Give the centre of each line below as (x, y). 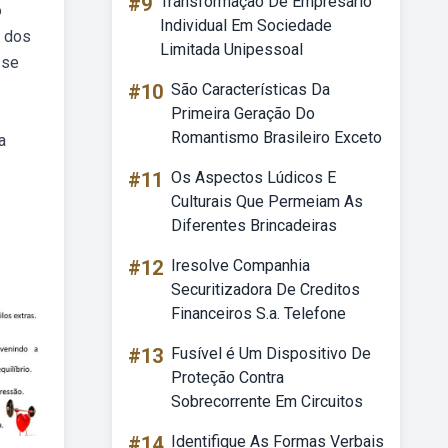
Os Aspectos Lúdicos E (253, 177)
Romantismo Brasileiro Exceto (276, 137)
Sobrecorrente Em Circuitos (267, 401)
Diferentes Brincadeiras (254, 225)
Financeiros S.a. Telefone (258, 313)
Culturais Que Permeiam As (267, 201)
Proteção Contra (227, 377)
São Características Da (250, 89)
